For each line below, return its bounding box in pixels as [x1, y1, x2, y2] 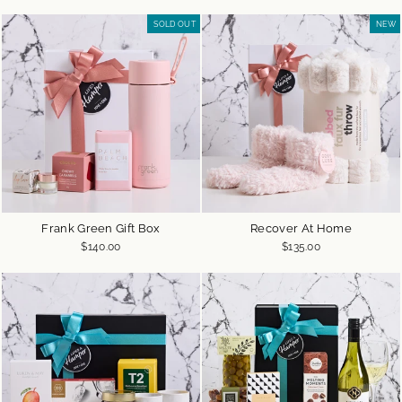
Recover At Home [250, 221, 352, 235]
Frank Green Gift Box [41, 221, 161, 235]
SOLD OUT [153, 18, 196, 29]
